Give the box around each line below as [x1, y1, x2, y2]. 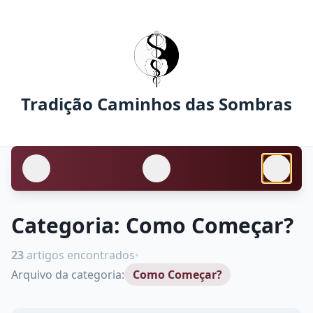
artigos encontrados [24, 247, 135, 263]
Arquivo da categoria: [11, 267, 124, 283]
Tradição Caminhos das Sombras [21, 92, 292, 116]
